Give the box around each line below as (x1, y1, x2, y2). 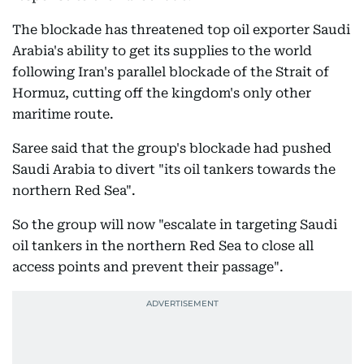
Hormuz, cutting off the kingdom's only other (12, 85, 311, 101)
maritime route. (12, 106, 114, 122)
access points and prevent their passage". (12, 259, 284, 275)
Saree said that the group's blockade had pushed (12, 141, 331, 156)
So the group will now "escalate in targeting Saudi (12, 217, 337, 232)
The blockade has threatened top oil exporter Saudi (12, 22, 350, 37)
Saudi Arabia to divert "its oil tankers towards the (12, 162, 336, 177)
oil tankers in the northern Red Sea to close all (12, 238, 314, 253)
